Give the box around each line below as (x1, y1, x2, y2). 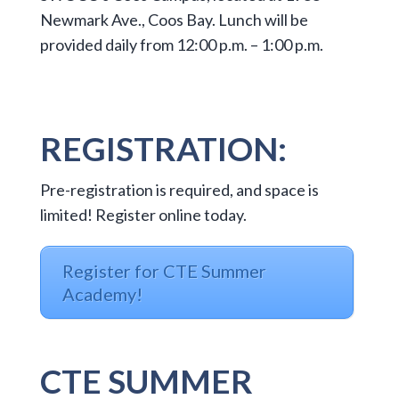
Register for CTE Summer (61, 259, 266, 281)
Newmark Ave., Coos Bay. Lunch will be (39, 9, 308, 29)
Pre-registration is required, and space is (39, 180, 319, 200)
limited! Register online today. (39, 205, 247, 225)
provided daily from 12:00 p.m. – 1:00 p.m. (39, 34, 323, 54)
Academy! (61, 282, 142, 305)
